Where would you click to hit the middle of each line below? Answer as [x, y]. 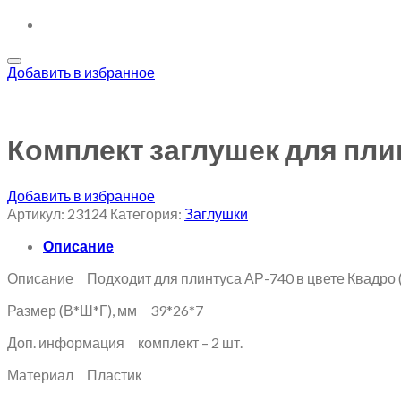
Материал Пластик [74, 374]
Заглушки [216, 213]
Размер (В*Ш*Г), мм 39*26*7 [105, 310]
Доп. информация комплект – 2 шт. [125, 342]
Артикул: [37, 213]
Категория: [147, 213]
